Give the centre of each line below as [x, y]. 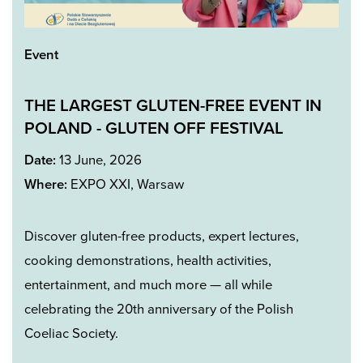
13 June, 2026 [99, 161]
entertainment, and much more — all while [148, 285]
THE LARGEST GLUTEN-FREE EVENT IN [173, 105]
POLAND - [63, 128]
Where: [46, 185]
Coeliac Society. [71, 333]
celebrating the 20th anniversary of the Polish [159, 309]
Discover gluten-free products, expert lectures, [162, 236]
